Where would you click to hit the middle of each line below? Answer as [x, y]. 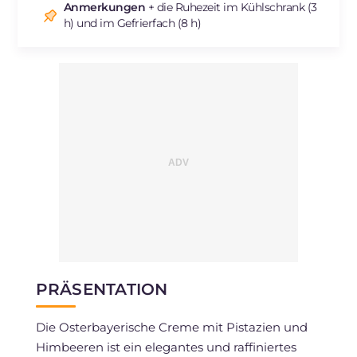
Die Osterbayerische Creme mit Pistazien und [171, 327]
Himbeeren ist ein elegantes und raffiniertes [166, 347]
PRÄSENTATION [102, 289]
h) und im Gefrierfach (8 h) [132, 23]
